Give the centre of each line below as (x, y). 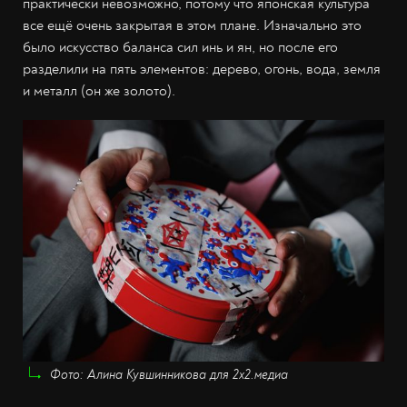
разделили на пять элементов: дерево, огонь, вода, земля (202, 69)
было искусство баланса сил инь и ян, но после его (180, 48)
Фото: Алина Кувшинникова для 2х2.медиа (169, 374)
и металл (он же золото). (99, 91)
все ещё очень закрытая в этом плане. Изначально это (192, 26)
